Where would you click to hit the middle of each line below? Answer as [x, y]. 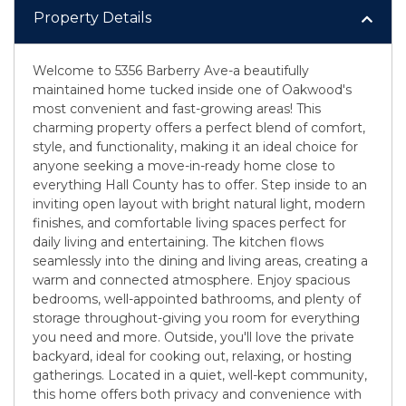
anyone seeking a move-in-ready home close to [184, 165]
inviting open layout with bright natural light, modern [199, 203]
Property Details [92, 17]
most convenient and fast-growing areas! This [177, 108]
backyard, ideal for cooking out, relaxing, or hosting [192, 356]
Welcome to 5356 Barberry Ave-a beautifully [171, 70]
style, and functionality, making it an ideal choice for [195, 146]
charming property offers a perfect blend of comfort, [199, 127]
